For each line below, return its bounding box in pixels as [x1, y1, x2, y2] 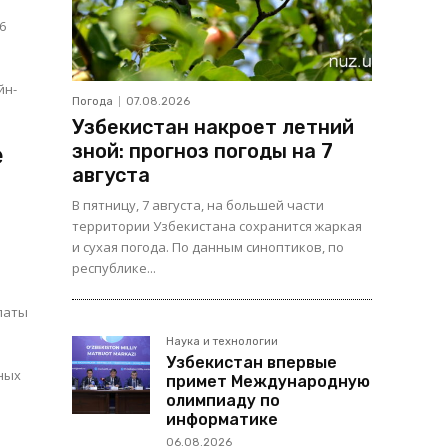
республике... [72, 259, 156, 278]
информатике [166, 410, 278, 430]
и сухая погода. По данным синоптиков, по [72, 238, 344, 257]
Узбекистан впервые [166, 353, 337, 373]
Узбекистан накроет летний [72, 115, 354, 140]
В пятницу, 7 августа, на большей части [72, 196, 324, 215]
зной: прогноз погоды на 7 [72, 139, 333, 164]
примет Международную [166, 372, 370, 392]
